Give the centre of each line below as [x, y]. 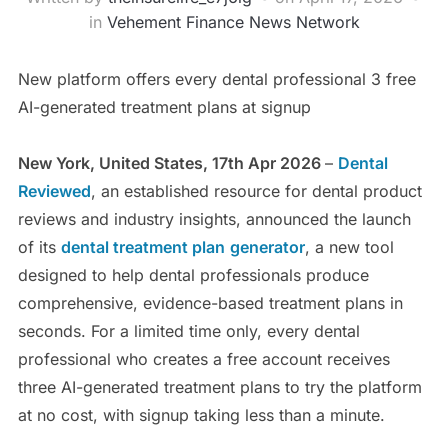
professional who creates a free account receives [203, 359]
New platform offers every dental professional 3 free [216, 79]
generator [267, 247]
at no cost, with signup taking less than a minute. [201, 415]
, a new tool [349, 247]
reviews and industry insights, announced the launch [214, 219]
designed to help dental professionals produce [193, 275]
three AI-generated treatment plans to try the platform [219, 387]
